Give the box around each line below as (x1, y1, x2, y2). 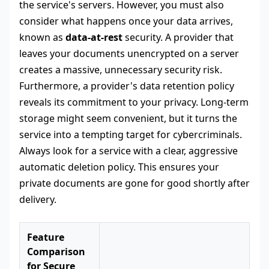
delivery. (19, 193, 56, 207)
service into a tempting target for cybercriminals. (19, 128, 242, 142)
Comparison (27, 245, 85, 259)
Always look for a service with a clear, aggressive (19, 144, 238, 158)
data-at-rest (65, 31, 122, 44)
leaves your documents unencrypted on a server (19, 47, 239, 61)
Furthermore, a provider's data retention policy (19, 79, 234, 93)
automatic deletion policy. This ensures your (19, 160, 219, 174)
